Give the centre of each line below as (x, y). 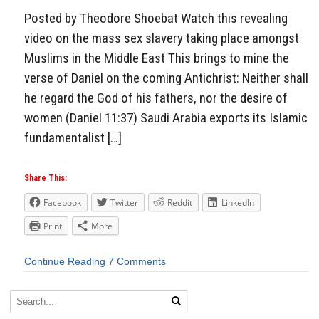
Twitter (124, 203)
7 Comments (137, 262)
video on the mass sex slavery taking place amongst (162, 38)
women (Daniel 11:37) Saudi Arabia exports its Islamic (166, 117)
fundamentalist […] (73, 137)
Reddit (180, 203)
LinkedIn (238, 203)
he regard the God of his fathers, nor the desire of (156, 98)
